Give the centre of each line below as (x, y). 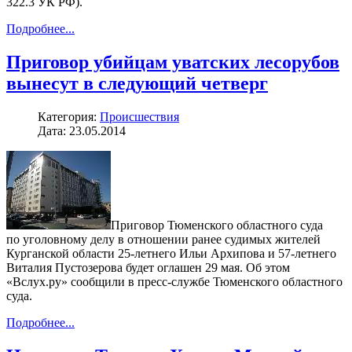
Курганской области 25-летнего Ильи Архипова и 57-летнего (171, 253)
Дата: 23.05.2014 (82, 130)
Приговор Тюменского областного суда (217, 225)
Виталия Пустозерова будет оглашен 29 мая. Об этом (148, 267)
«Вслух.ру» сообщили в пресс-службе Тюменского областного (174, 281)
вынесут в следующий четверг (137, 83)
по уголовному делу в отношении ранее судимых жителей (163, 239)
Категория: (69, 116)
